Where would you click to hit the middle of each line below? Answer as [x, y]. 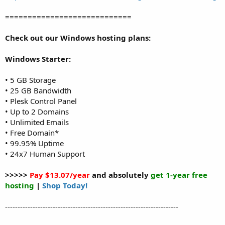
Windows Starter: [38, 59]
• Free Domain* [32, 132]
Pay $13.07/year [60, 175]
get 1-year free [179, 175]
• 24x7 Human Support [45, 153]
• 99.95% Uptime [34, 143]
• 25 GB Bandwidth [38, 90]
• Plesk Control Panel [41, 101]
